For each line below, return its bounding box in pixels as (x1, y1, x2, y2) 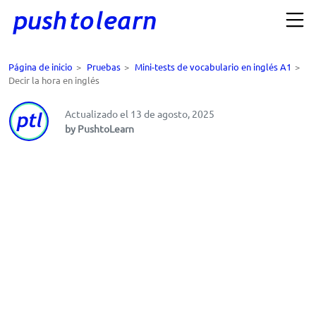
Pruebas (87, 61, 121, 73)
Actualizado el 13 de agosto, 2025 (65, 107, 214, 121)
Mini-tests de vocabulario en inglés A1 (135, 61, 291, 73)
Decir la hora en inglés (8, 74, 99, 87)
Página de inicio (8, 61, 73, 73)
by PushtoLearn (65, 122, 134, 135)
